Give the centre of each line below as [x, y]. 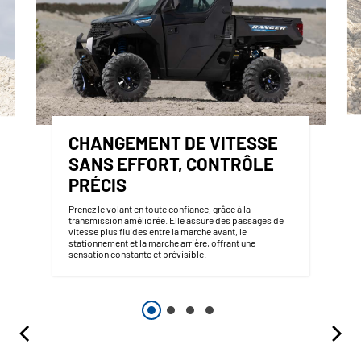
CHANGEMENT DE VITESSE [173, 143]
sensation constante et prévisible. [138, 254]
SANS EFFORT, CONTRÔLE [171, 164]
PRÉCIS [97, 185]
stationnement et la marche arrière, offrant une [162, 243]
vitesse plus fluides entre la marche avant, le [157, 232]
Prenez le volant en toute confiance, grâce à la [159, 209]
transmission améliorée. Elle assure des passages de [176, 220]
